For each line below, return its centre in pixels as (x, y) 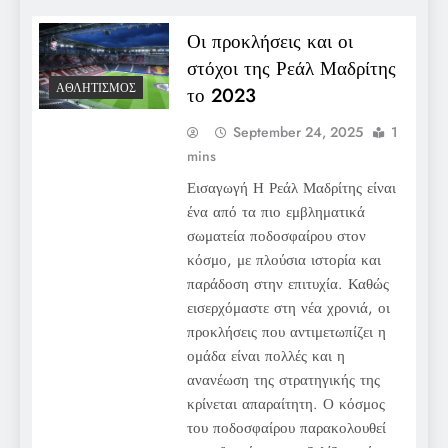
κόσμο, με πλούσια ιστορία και (283, 259)
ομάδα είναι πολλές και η (265, 355)
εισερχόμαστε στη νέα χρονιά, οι (288, 307)
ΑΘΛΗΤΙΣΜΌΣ (96, 88)
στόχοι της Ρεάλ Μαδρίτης (291, 68)
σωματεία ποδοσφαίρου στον (276, 235)
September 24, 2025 (297, 131)
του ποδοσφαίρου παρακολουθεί (286, 427)
